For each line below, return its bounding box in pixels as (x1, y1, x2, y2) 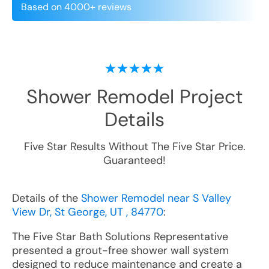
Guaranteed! (103, 153, 166, 168)
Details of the (12, 191, 81, 205)
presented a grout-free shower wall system (12, 243, 229, 258)
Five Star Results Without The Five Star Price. (23, 139, 246, 154)
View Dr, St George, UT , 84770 (12, 205, 163, 219)
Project (174, 84, 243, 109)
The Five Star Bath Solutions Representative (12, 229, 228, 244)
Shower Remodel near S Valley (81, 191, 231, 205)
